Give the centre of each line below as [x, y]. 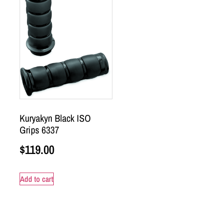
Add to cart [37, 179]
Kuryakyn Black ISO [55, 118]
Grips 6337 [39, 130]
